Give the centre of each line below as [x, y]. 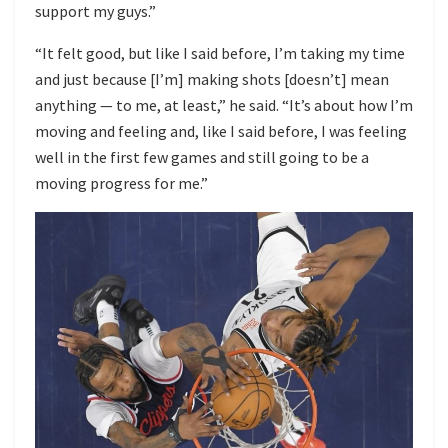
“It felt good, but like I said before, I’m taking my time [220, 53]
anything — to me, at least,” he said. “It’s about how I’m [224, 105]
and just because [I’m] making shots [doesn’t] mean [212, 79]
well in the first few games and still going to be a [202, 157]
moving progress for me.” [121, 183]
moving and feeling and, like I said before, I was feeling [221, 131]
